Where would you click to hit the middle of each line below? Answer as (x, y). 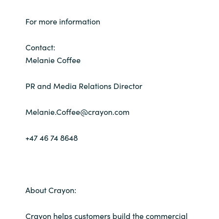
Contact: (40, 47)
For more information (63, 21)
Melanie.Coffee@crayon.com (77, 112)
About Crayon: (51, 189)
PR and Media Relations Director (84, 86)
